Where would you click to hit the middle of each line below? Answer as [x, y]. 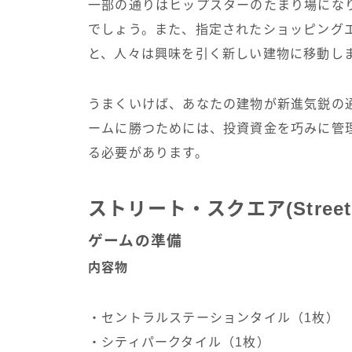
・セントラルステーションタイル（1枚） [214, 317]
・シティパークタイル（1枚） [179, 342]
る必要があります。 [148, 152]
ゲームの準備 [136, 240]
